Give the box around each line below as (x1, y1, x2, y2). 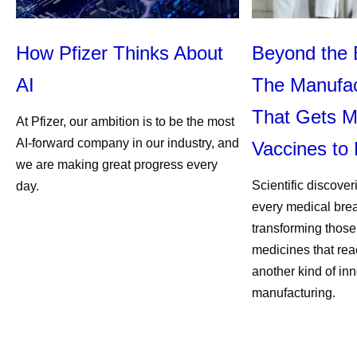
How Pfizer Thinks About (16, 42, 223, 64)
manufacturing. (252, 286, 335, 300)
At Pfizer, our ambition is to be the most (16, 115, 234, 128)
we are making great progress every (16, 158, 218, 171)
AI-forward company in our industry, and (16, 136, 239, 150)
